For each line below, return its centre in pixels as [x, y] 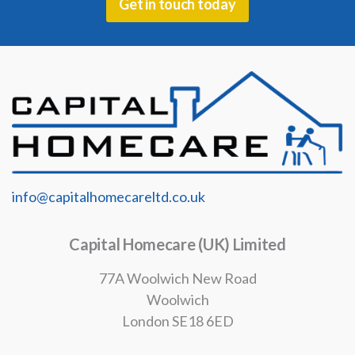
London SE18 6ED [177, 321]
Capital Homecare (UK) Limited [177, 244]
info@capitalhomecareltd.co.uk [109, 196]
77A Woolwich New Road [177, 278]
